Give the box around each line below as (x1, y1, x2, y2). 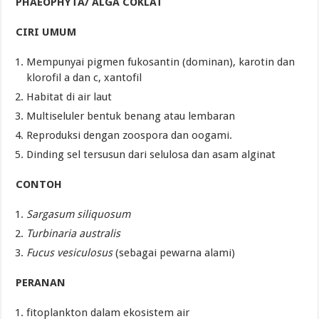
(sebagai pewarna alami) (113, 246, 236, 260)
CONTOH (16, 178, 63, 192)
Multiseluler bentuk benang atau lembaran (26, 110, 236, 123)
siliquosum (77, 208, 131, 221)
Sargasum (26, 208, 75, 221)
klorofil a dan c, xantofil (26, 71, 142, 85)
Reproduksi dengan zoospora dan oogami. (26, 129, 233, 142)
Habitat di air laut (26, 90, 113, 104)
